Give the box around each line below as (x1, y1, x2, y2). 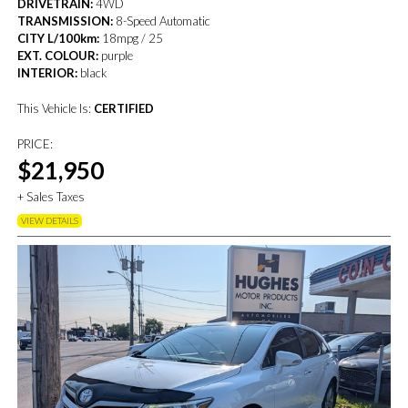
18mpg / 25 (99, 31, 164, 46)
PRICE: (17, 137, 54, 152)
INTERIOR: (17, 66, 78, 81)
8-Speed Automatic (113, 14, 211, 29)
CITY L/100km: (17, 31, 100, 46)
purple (98, 48, 134, 64)
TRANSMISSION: (17, 14, 114, 29)
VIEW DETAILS (21, 215, 79, 227)
